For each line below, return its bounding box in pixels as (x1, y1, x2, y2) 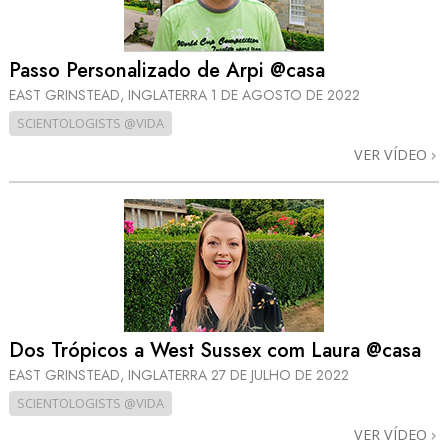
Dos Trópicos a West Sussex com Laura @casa (9, 336, 421, 366)
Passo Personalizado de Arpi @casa (9, 55, 325, 85)
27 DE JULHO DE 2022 (211, 365, 349, 386)
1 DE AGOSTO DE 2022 (211, 84, 360, 105)
